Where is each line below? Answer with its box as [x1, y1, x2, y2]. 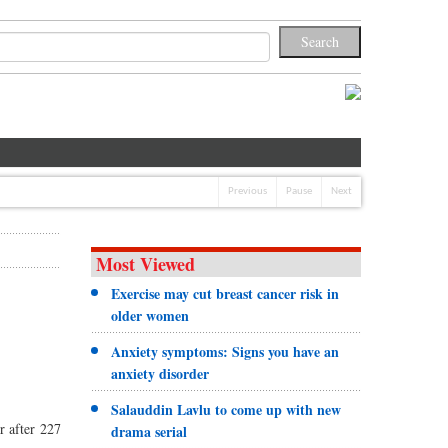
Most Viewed [95, 250, 195, 277]
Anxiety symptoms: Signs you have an [110, 340, 339, 362]
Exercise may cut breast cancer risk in [110, 282, 339, 304]
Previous [228, 185, 267, 197]
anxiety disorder [110, 362, 209, 384]
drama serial [110, 420, 187, 442]
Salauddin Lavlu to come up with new [110, 398, 341, 420]
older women [110, 304, 189, 326]
